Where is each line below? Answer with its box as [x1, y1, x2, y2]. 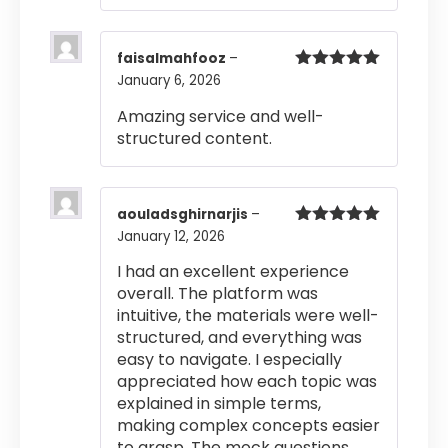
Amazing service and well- [117, 104, 324, 128]
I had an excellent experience [117, 260, 349, 283]
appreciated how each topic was [117, 370, 377, 393]
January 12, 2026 [117, 226, 225, 246]
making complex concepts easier [117, 414, 380, 437]
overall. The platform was [117, 282, 318, 305]
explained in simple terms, [117, 392, 321, 415]
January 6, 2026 [117, 71, 221, 91]
